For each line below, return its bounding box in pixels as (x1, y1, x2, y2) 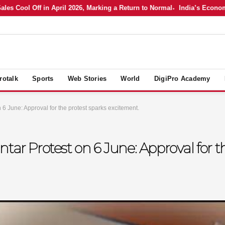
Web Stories (67, 75, 107, 82)
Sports (32, 75, 54, 82)
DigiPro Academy (154, 75, 210, 82)
